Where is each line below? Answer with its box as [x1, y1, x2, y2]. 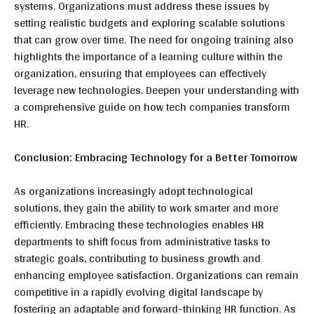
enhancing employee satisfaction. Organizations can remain [14, 265, 299, 285]
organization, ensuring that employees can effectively [14, 63, 266, 83]
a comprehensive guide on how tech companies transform [14, 97, 290, 117]
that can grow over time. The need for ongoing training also [14, 29, 294, 50]
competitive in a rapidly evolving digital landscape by [14, 282, 263, 302]
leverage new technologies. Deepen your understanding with [14, 80, 299, 100]
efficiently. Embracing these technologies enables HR [14, 214, 264, 235]
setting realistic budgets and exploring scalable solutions [14, 13, 285, 33]
